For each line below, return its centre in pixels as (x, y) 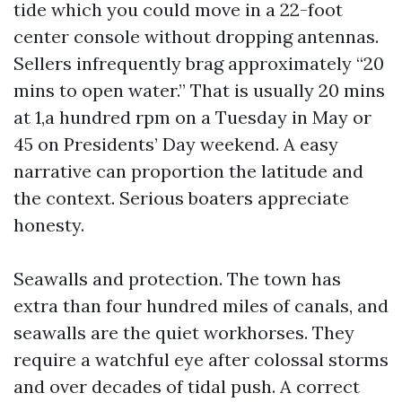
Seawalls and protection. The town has (177, 279)
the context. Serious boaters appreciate (181, 198)
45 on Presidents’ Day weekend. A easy (176, 144)
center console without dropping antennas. (196, 36)
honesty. (49, 225)
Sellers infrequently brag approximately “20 (199, 63)
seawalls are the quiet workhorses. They (184, 332)
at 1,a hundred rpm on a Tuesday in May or (192, 117)
